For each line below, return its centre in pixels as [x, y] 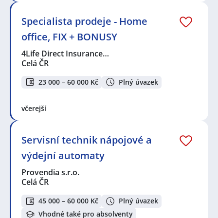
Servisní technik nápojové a [87, 140]
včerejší [34, 109]
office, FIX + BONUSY [69, 36]
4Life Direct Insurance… [66, 53]
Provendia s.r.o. [51, 173]
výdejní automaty [63, 156]
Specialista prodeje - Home [84, 21]
